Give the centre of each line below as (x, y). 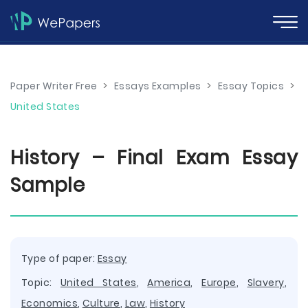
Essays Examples (157, 86)
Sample (47, 185)
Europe (219, 283)
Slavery (266, 283)
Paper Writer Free (54, 86)
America (169, 283)
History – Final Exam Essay (154, 158)
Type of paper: (59, 258)
